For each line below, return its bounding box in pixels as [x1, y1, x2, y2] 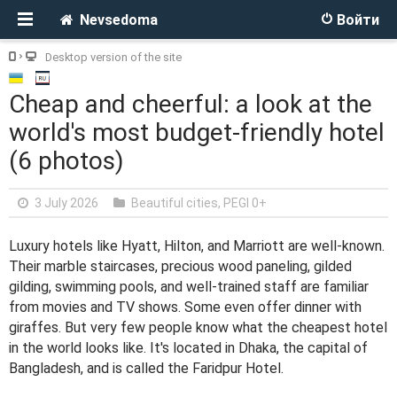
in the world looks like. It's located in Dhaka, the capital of [9, 339, 368, 356]
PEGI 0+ [223, 196, 267, 210]
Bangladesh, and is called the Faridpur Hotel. [9, 360, 284, 377]
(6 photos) [9, 146, 124, 175]
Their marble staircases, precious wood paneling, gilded [9, 258, 352, 275]
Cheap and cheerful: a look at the [9, 90, 372, 119]
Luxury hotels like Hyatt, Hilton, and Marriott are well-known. [9, 237, 385, 254]
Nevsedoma [80, 12, 158, 28]
